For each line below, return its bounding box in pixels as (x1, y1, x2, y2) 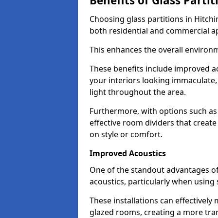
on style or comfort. (90, 129, 163, 140)
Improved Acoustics (90, 148, 166, 159)
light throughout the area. (90, 87, 186, 97)
